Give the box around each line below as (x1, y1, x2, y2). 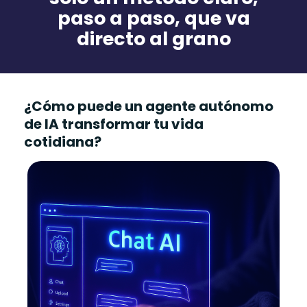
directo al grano (76, 26, 231, 52)
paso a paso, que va (57, 5, 250, 32)
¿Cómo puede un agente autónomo (24, 97, 273, 116)
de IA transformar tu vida (24, 114, 204, 134)
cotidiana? (24, 132, 101, 152)
